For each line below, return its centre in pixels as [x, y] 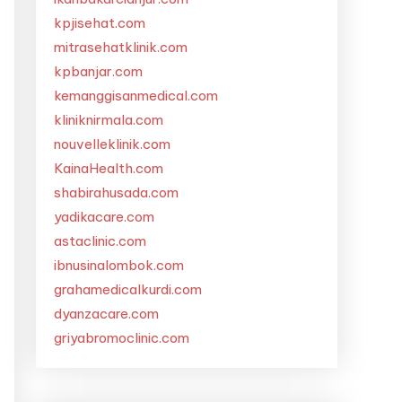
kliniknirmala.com [109, 120]
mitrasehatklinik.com [121, 47]
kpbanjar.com [98, 71]
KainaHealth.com [109, 168]
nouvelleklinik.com [112, 144]
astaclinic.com [100, 241]
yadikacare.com [104, 217]
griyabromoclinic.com [122, 338]
